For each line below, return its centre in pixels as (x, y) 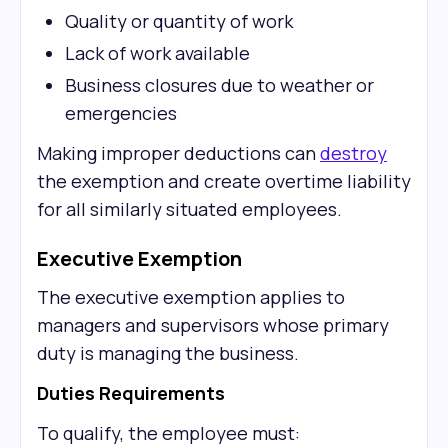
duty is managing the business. (168, 353)
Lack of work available (157, 53)
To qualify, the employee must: (168, 433)
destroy (353, 153)
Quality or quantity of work (179, 21)
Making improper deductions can (178, 153)
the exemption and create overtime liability (224, 181)
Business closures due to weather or (219, 85)
